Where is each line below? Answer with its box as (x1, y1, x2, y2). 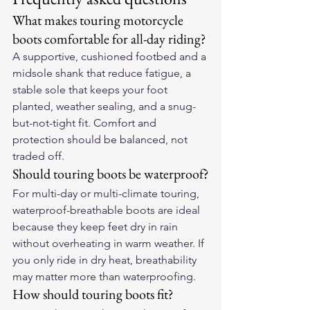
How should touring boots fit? (12, 285, 174, 303)
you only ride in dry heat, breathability (12, 253, 199, 266)
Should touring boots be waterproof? (12, 165, 209, 183)
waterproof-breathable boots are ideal (12, 203, 203, 217)
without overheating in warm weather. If (12, 237, 207, 250)
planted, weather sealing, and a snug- (12, 100, 196, 113)
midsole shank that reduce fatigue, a (12, 66, 194, 80)
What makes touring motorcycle (12, 11, 186, 29)
